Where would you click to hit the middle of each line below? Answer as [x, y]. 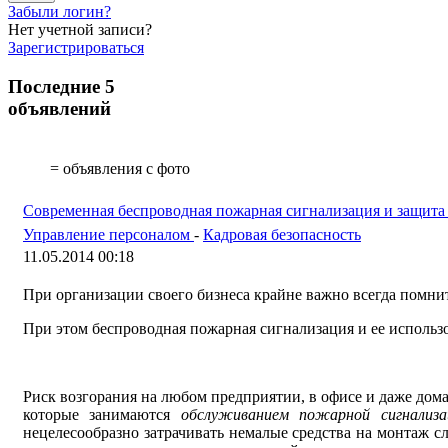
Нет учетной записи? [80, 30]
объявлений [59, 109]
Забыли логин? [59, 12]
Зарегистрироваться [76, 48]
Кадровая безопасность [282, 234]
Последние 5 [61, 87]
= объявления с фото [118, 168]
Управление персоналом [108, 234]
